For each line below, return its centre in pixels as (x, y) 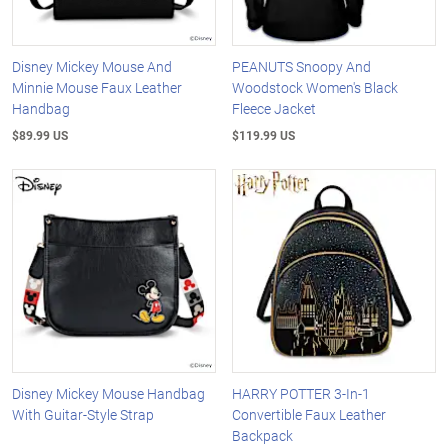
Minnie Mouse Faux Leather (97, 88)
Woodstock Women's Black (315, 88)
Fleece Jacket (274, 109)
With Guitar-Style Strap (83, 414)
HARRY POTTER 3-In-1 (301, 393)
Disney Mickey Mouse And (92, 67)
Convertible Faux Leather (309, 414)
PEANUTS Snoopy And (302, 67)
